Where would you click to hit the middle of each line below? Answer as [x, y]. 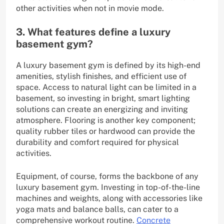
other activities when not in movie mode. [90, 8]
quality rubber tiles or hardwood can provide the [105, 131]
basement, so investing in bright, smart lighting [103, 98]
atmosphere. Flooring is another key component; [106, 120]
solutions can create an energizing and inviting [102, 109]
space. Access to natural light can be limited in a [106, 87]
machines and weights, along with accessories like [109, 198]
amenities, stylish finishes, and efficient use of [101, 76]
